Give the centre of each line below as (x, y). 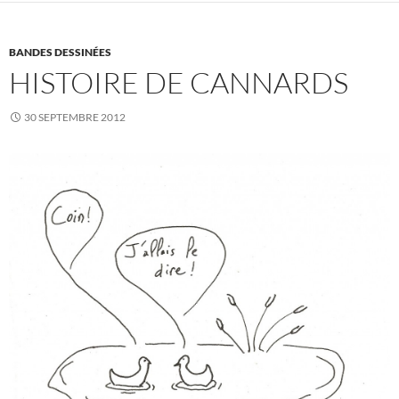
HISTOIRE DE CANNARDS (179, 83)
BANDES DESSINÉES (60, 53)
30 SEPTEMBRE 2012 (75, 118)
